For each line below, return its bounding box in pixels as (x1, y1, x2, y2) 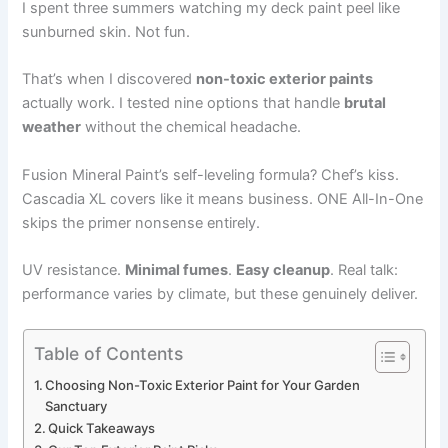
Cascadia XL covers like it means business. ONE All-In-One (22, 189, 424, 208)
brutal (344, 94, 387, 113)
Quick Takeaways (48, 420, 156, 437)
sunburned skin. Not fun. (22, 22, 191, 41)
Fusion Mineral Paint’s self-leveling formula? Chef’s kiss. (22, 165, 400, 184)
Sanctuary (45, 398, 108, 415)
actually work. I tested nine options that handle (22, 94, 345, 113)
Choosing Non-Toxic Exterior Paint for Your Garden (45, 377, 361, 394)
